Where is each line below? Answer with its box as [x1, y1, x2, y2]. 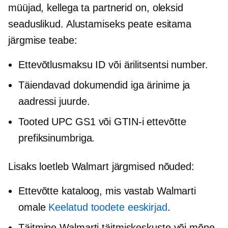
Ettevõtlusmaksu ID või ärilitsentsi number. [18, 59, 208, 70]
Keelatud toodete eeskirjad [48, 202, 167, 213]
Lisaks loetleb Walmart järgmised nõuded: [8, 161, 194, 172]
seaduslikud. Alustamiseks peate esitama [8, 18, 192, 30]
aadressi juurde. [18, 96, 90, 107]
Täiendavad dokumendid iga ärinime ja [18, 79, 190, 91]
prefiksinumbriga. [18, 132, 95, 144]
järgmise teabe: [8, 35, 77, 46]
